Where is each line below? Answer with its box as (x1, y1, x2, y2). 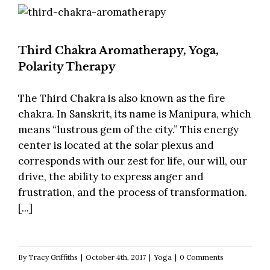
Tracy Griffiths (28, 253, 78, 262)
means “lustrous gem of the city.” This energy (18, 123, 239, 137)
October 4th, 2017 (86, 253, 146, 262)
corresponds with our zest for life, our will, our (18, 154, 247, 168)
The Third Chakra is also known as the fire (18, 92, 225, 105)
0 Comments (180, 253, 224, 262)
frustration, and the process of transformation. (18, 186, 247, 199)
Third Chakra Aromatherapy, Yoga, (18, 44, 219, 58)
